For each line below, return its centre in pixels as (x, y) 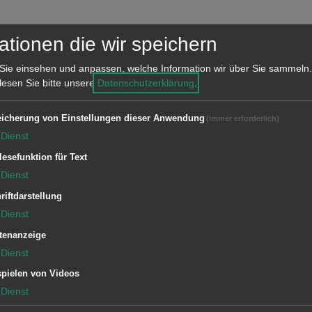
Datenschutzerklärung (146, 83)
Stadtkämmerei (103, 150)
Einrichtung (72, 120)
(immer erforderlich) (243, 119)
